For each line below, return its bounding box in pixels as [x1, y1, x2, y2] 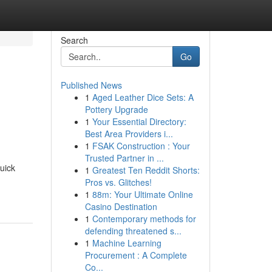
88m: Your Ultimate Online [92, 188, 193, 200]
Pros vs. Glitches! [84, 176, 152, 188]
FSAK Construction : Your [92, 140, 190, 152]
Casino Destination [84, 200, 157, 212]
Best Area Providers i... [84, 127, 173, 140]
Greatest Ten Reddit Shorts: [92, 164, 200, 176]
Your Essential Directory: [92, 115, 186, 127]
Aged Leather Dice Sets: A [92, 91, 194, 103]
